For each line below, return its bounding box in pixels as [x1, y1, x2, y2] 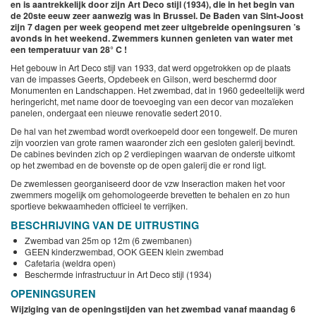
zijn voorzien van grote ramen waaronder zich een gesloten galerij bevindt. [11, 136, 295, 148]
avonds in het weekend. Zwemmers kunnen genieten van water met [11, 32, 293, 44]
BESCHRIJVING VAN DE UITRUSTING [11, 218, 199, 232]
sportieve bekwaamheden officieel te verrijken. [11, 200, 188, 212]
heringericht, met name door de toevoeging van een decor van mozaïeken [11, 95, 293, 107]
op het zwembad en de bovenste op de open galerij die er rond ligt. [11, 159, 266, 171]
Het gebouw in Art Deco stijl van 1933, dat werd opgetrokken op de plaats [11, 61, 291, 73]
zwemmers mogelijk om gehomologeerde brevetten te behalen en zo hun [11, 188, 290, 200]
